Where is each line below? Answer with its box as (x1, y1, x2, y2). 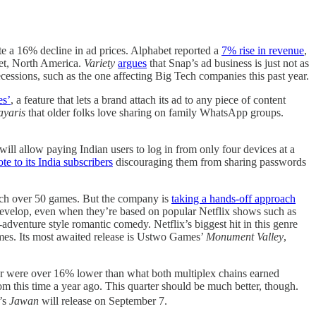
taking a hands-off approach (171, 192, 296, 205)
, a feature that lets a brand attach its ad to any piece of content (11, 93, 286, 106)
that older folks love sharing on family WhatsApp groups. (28, 106, 284, 119)
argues (118, 56, 147, 69)
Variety (84, 56, 118, 69)
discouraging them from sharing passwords (113, 155, 306, 168)
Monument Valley (206, 230, 284, 243)
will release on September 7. (42, 294, 167, 307)
